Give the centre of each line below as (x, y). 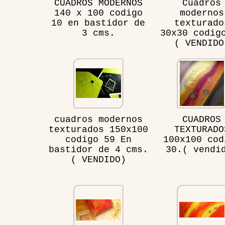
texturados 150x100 (98, 130)
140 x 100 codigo (98, 13)
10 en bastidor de (98, 23)
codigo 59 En (98, 140)
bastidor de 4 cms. (98, 150)
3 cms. (98, 33)
